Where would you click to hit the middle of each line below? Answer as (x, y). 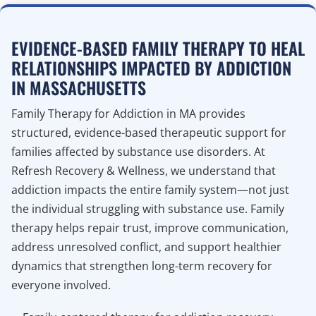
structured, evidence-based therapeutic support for (149, 132)
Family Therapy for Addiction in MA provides (128, 113)
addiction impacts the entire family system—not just (150, 189)
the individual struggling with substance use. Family (148, 208)
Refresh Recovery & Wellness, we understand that (144, 170)
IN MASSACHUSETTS (79, 87)
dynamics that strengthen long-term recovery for (142, 266)
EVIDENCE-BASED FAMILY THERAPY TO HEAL (158, 48)
